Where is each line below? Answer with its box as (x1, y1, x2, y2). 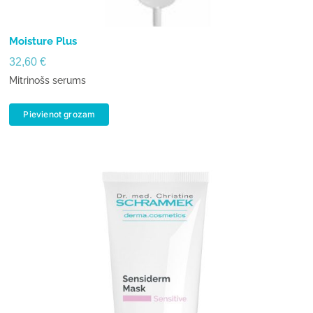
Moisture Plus (9, 35, 78, 48)
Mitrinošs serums (9, 75, 87, 87)
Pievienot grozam (23, 109, 96, 120)
